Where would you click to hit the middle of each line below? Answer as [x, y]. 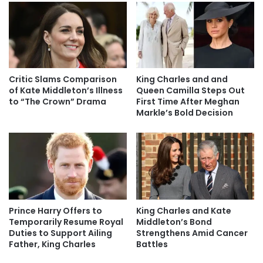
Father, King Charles [52, 244]
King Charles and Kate [184, 210]
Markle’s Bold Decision [185, 113]
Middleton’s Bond [174, 222]
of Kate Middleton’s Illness [66, 91]
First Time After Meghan [188, 102]
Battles [152, 244]
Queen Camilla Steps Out [190, 91]
